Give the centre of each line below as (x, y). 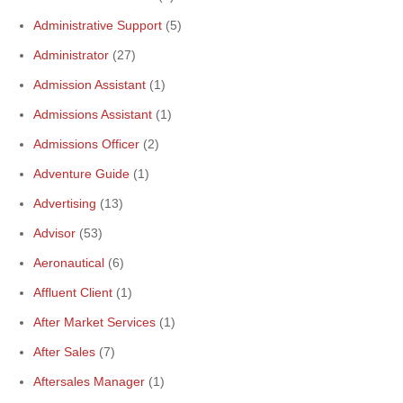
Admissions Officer (86, 144)
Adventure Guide (81, 174)
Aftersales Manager (89, 381)
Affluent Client (73, 292)
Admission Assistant (90, 85)
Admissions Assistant (93, 114)
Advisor (54, 233)
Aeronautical (69, 263)
